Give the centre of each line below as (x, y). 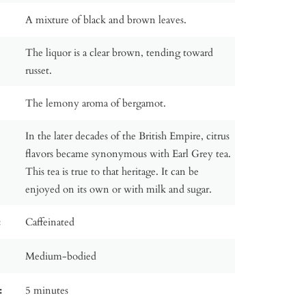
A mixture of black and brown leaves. (106, 20)
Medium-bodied (61, 256)
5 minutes (47, 290)
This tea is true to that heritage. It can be (112, 171)
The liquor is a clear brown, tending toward (120, 53)
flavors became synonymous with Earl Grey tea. (128, 154)
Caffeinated (50, 222)
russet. (39, 70)
